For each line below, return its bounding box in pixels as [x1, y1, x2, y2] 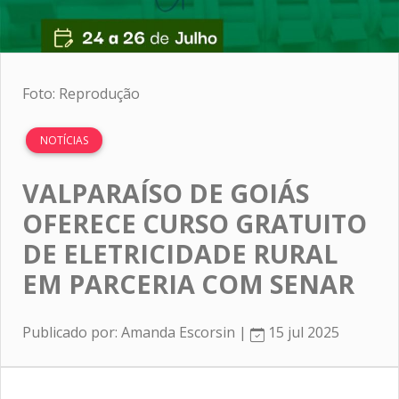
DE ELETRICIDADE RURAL [22, 235, 338, 271]
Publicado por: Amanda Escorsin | [22, 322, 250, 342]
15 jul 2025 [265, 322, 339, 342]
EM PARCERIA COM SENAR [22, 265, 354, 301]
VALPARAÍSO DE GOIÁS [22, 175, 309, 210]
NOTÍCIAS [40, 132, 88, 148]
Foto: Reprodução [22, 83, 140, 103]
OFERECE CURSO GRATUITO [22, 205, 367, 240]
